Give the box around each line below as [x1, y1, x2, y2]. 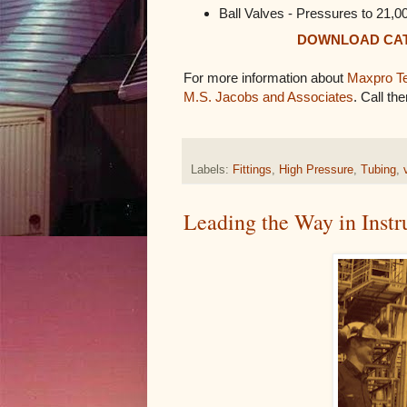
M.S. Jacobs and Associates [184, 88, 353, 104]
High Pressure [279, 164, 353, 177]
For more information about [184, 69, 347, 85]
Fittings [233, 164, 272, 177]
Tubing [361, 164, 396, 177]
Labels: [191, 164, 233, 177]
